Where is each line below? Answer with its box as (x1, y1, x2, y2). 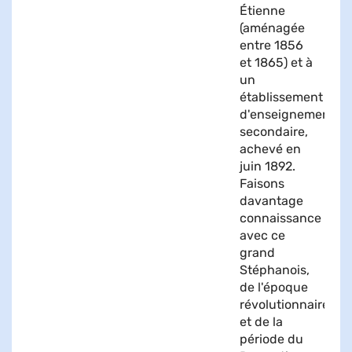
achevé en (240, 141, 301, 156)
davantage (240, 192, 303, 208)
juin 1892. (240, 158, 295, 174)
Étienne (240, 2, 285, 18)
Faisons (240, 175, 284, 191)
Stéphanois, (240, 262, 310, 277)
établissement (240, 89, 323, 104)
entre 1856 (240, 37, 303, 53)
